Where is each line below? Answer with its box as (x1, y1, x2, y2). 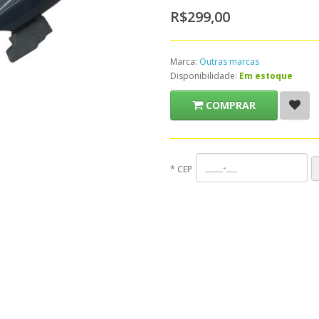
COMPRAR (206, 98, 256, 112)
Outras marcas (199, 56, 259, 68)
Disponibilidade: (170, 70, 239, 82)
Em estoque (239, 70, 293, 82)
